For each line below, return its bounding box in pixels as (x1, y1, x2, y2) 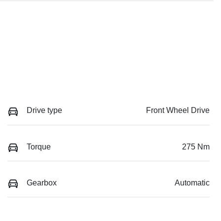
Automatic (175, 178, 210, 187)
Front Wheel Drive (146, 106, 210, 115)
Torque (27, 142, 51, 151)
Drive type (27, 106, 62, 115)
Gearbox (27, 178, 57, 187)
